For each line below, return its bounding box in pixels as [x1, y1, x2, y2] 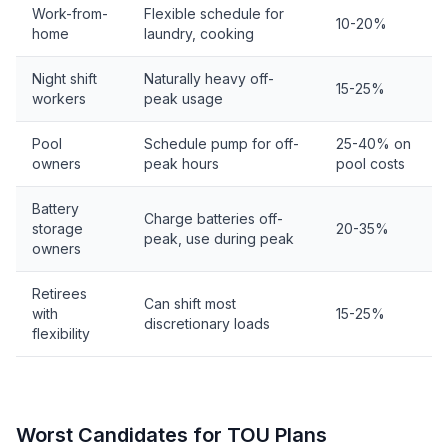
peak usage [144, 90, 223, 107]
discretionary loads [144, 315, 270, 332]
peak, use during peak [144, 230, 294, 247]
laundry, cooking [144, 25, 254, 42]
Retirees [32, 285, 87, 302]
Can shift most [144, 295, 236, 312]
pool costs [336, 155, 405, 172]
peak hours [144, 155, 219, 172]
